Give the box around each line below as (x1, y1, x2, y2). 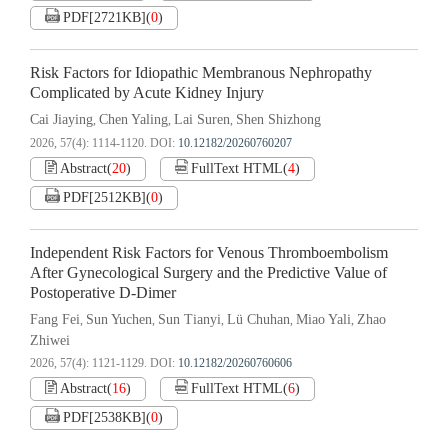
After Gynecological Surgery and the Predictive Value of (30, 264, 387, 283)
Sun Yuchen (86, 312, 152, 328)
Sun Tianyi (158, 312, 221, 328)
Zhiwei (30, 333, 70, 349)
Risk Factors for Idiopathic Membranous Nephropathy (30, 64, 372, 83)
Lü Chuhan (227, 312, 290, 328)
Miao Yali (296, 312, 351, 328)
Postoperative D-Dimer (30, 284, 176, 303)
